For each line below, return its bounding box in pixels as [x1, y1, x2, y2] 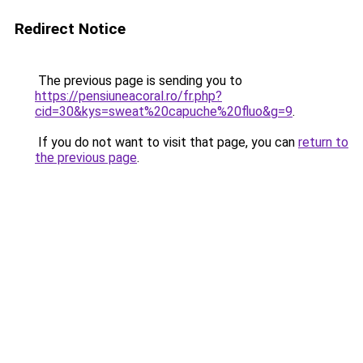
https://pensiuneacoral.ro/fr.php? [35, 88, 222, 104]
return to [298, 135, 348, 150]
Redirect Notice [15, 19, 126, 38]
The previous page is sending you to [35, 73, 242, 88]
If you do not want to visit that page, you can [35, 135, 298, 150]
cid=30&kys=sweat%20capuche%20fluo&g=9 [35, 104, 293, 119]
